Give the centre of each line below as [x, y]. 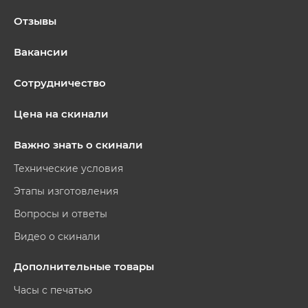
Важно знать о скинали [78, 145]
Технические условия [68, 168]
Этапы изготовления [66, 191]
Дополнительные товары [84, 266]
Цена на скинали [61, 114]
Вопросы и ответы [60, 214]
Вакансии [41, 52]
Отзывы [35, 21]
